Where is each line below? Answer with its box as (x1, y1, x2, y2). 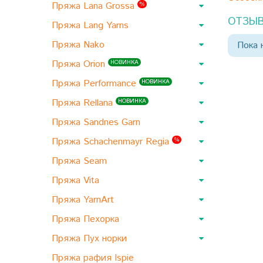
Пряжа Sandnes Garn (52, 116, 143, 129)
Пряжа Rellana (52, 96, 116, 110)
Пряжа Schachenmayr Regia (52, 135, 172, 149)
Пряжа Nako (52, 38, 107, 52)
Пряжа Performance (52, 77, 139, 90)
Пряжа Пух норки (52, 232, 130, 245)
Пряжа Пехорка (52, 213, 122, 226)
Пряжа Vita (52, 174, 102, 187)
